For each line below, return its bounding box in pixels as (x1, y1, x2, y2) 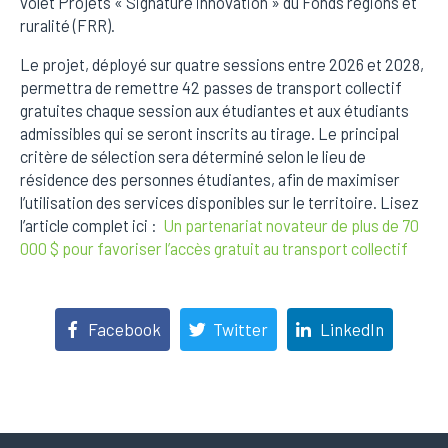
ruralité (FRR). (20, 16, 115, 35)
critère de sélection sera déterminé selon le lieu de (20, 147, 366, 166)
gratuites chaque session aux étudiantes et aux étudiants (20, 101, 409, 120)
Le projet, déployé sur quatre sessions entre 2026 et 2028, (20, 55, 424, 74)
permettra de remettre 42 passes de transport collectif (20, 78, 402, 97)
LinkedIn (319, 319, 384, 339)
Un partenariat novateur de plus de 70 (163, 216, 422, 235)
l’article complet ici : (20, 216, 163, 235)
